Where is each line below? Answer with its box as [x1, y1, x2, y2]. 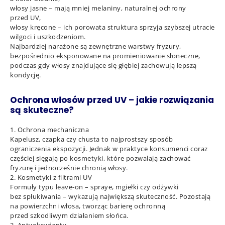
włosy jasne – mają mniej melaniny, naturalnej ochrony [10, 4, 186, 13]
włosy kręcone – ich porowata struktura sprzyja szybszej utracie [10, 23, 215, 32]
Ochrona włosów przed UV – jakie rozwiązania [10, 94, 214, 106]
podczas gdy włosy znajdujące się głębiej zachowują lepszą [10, 61, 197, 70]
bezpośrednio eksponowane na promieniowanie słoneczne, [10, 51, 200, 60]
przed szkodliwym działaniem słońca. [10, 211, 129, 220]
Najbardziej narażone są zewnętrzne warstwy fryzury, [10, 42, 181, 51]
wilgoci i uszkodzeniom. [10, 32, 86, 41]
